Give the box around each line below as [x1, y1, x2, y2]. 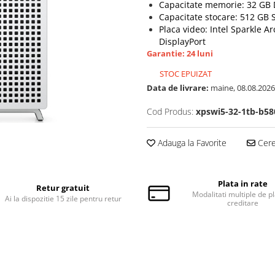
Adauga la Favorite [155, 137, 227, 149]
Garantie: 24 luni [147, 48, 213, 59]
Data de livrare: [147, 82, 209, 93]
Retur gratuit [36, 182, 90, 193]
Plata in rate [217, 178, 268, 189]
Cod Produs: [147, 106, 193, 117]
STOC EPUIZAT [158, 68, 212, 79]
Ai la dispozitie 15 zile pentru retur [4, 193, 122, 204]
